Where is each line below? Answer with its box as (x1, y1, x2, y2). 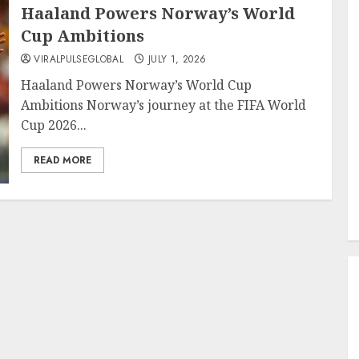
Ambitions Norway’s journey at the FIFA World (21, 95, 307, 114)
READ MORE (34, 152, 92, 167)
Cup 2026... (21, 115, 87, 134)
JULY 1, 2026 (147, 51, 207, 67)
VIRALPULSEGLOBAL (34, 51, 124, 67)
